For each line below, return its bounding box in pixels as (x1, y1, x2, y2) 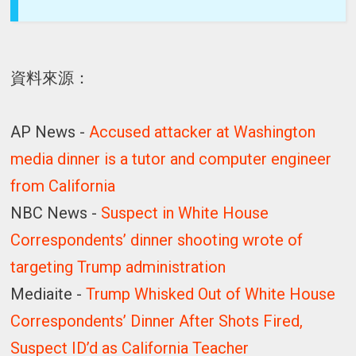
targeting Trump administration (10, 257, 226, 277)
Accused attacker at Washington (89, 122, 316, 141)
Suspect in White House (101, 203, 269, 222)
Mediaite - (10, 284, 87, 304)
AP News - (10, 122, 90, 141)
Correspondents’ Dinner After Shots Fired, (10, 311, 304, 331)
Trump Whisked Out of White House (86, 284, 336, 304)
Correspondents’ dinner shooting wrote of (10, 230, 304, 250)
